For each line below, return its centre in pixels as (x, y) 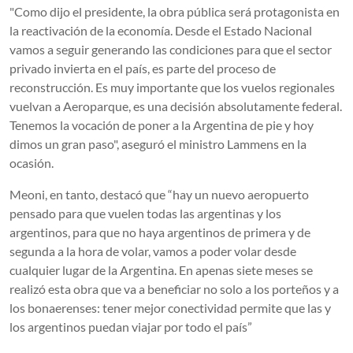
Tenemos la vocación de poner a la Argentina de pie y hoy (162, 124)
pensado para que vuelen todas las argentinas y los (145, 213)
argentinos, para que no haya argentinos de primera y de (160, 232)
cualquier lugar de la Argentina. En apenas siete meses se (161, 269)
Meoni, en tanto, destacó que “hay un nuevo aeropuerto (159, 194)
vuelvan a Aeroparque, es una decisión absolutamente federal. (176, 106)
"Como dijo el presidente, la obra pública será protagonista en (175, 11)
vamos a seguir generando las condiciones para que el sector (171, 49)
